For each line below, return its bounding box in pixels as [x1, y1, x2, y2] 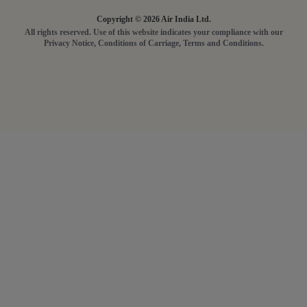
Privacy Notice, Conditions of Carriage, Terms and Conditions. [43, 38, 264, 48]
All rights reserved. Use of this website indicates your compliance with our [24, 27, 283, 37]
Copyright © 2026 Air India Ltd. [96, 14, 211, 24]
